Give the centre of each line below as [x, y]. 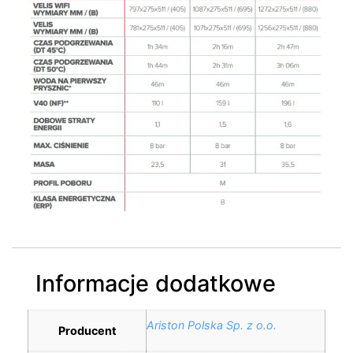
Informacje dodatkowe [156, 283]
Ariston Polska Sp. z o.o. [212, 325]
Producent [87, 331]
